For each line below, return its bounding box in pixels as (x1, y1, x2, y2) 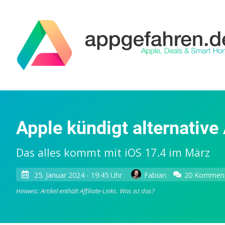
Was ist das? (120, 186, 155, 196)
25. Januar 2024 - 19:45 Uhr (34, 170, 122, 180)
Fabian (144, 170, 166, 180)
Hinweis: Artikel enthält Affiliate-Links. (16, 186, 120, 196)
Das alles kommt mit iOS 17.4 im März (16, 145, 210, 160)
